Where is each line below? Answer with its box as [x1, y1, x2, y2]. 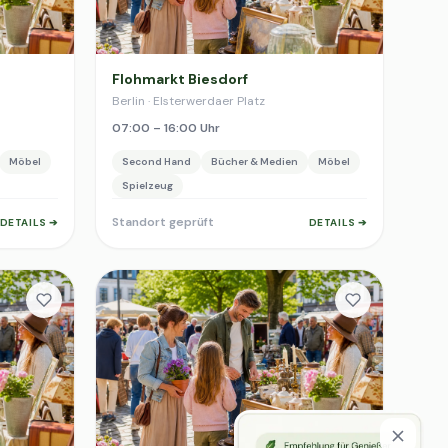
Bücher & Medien [211, 155, 298, 168]
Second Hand [122, 155, 191, 168]
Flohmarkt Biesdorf [112, 70, 248, 88]
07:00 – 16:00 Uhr [112, 120, 220, 136]
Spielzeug [122, 179, 173, 192]
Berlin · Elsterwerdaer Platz [112, 93, 265, 109]
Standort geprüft [112, 214, 214, 230]
